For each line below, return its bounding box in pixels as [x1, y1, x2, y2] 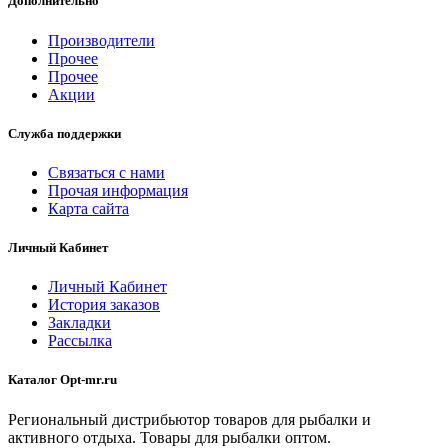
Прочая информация [48, 181, 188, 199]
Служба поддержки [8, 125, 121, 141]
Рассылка [48, 332, 112, 350]
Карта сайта [48, 199, 129, 217]
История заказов [48, 296, 160, 314]
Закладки [48, 314, 111, 332]
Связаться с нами [48, 163, 165, 181]
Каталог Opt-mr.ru [8, 372, 117, 388]
